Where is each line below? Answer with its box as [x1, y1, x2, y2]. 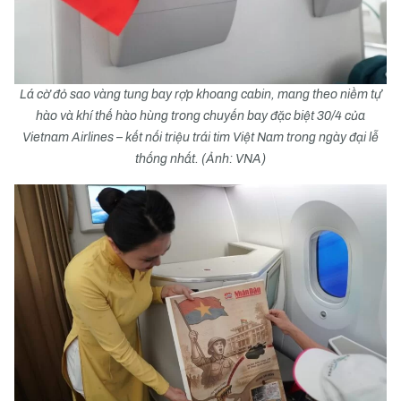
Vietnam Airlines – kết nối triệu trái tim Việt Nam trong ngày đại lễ [22, 131, 379, 144]
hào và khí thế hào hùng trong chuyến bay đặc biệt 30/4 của [36, 109, 365, 123]
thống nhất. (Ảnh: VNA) [135, 152, 266, 166]
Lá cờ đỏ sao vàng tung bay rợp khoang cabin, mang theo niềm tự [20, 88, 381, 101]
